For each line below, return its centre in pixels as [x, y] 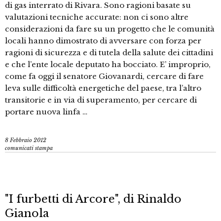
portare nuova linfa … [46, 112]
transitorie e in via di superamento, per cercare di [101, 100]
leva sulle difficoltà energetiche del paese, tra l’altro [103, 88]
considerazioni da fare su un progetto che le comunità [110, 29]
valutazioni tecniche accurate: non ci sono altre [97, 17]
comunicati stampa [29, 148]
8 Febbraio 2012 [26, 140]
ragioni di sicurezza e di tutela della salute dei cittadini [109, 53]
